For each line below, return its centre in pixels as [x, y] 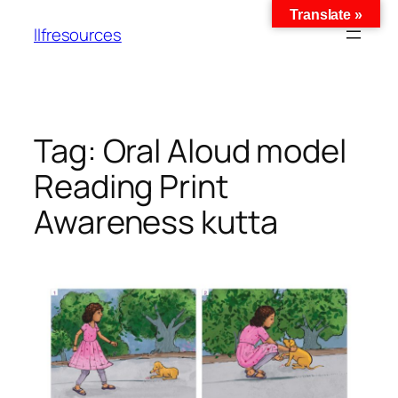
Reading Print [131, 186]
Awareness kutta [156, 222]
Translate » [326, 15]
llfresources [78, 34]
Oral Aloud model [224, 151]
